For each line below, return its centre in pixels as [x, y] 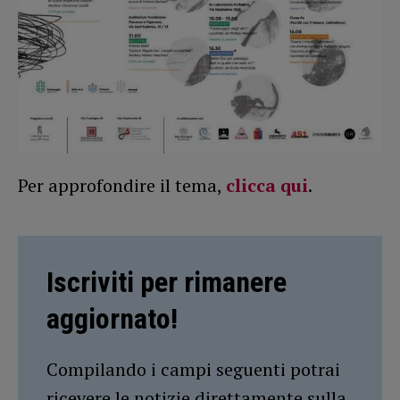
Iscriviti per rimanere [167, 282]
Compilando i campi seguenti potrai [193, 369]
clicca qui [267, 185]
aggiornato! [112, 318]
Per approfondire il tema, [122, 185]
